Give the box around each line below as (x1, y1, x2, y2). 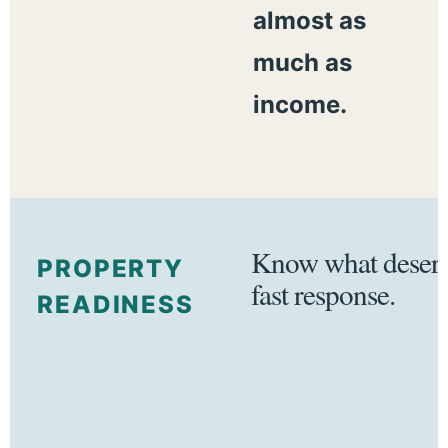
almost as (252, 5, 366, 35)
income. (252, 89, 347, 119)
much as (252, 47, 352, 77)
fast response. (250, 273, 395, 313)
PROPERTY (36, 253, 185, 283)
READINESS (36, 289, 195, 319)
